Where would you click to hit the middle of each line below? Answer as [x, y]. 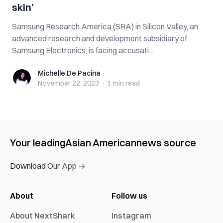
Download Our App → [48, 166]
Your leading [38, 143]
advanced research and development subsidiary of [100, 38]
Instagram [131, 216]
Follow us [129, 196]
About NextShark [43, 216]
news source [166, 143]
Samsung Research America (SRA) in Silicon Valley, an [105, 26]
